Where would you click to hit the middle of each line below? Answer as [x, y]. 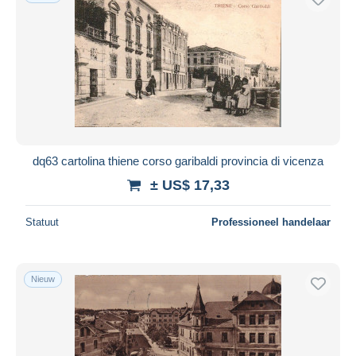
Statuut [42, 222]
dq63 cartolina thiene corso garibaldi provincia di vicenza [178, 161]
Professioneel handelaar [271, 222]
